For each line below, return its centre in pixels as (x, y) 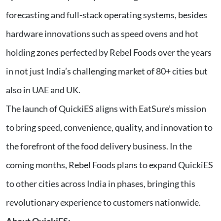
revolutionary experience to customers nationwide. (103, 203)
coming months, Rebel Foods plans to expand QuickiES (110, 165)
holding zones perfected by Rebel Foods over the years (109, 53)
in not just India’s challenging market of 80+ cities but (107, 71)
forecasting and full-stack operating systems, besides (107, 15)
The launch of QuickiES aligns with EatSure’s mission (106, 109)
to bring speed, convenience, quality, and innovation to (109, 128)
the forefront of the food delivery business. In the (99, 146)
